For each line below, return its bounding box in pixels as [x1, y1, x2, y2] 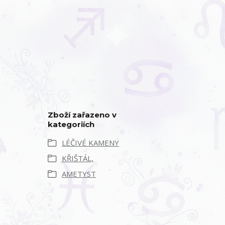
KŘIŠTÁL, [62, 153, 93, 163]
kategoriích [48, 120, 94, 129]
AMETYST [62, 169, 96, 179]
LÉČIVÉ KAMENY [62, 138, 119, 148]
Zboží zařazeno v [48, 110, 117, 120]
